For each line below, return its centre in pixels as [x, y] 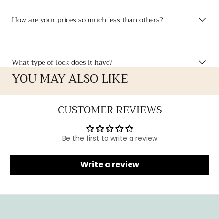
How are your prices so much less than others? [88, 20]
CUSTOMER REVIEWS [109, 110]
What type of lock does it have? [62, 62]
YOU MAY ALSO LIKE [70, 79]
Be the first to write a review [109, 138]
